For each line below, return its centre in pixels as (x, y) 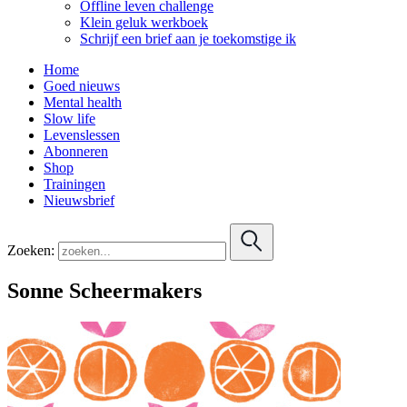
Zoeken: (31, 250)
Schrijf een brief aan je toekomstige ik (188, 38)
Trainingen (74, 184)
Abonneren (76, 151)
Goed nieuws (82, 85)
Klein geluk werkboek (144, 22)
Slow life (69, 118)
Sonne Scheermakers (104, 290)
